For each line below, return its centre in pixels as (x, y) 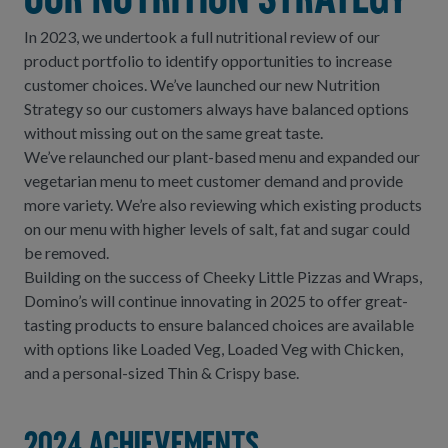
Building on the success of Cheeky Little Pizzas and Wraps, (223, 276)
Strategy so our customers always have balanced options (216, 108)
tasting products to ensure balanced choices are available (219, 324)
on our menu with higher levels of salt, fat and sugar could (217, 228)
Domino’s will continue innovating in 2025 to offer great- (216, 300)
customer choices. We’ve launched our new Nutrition (202, 84)
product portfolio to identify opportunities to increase (208, 60)
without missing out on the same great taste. (173, 132)
